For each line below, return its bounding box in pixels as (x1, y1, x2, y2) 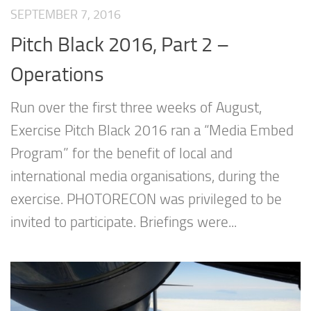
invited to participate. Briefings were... (10, 213, 237, 230)
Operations (10, 62, 103, 86)
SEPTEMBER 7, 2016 (10, 7, 121, 23)
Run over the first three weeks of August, (10, 99, 262, 116)
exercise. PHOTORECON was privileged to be (10, 190, 282, 208)
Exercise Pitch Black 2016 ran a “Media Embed (10, 121, 294, 139)
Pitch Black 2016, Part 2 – (10, 32, 229, 56)
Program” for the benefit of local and (10, 144, 233, 162)
